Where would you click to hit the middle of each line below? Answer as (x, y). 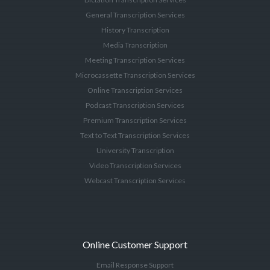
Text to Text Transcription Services (135, 135)
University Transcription (135, 150)
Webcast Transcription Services (135, 181)
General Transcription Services (135, 15)
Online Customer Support (135, 244)
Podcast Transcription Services (135, 105)
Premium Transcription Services (135, 120)
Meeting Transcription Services (135, 60)
